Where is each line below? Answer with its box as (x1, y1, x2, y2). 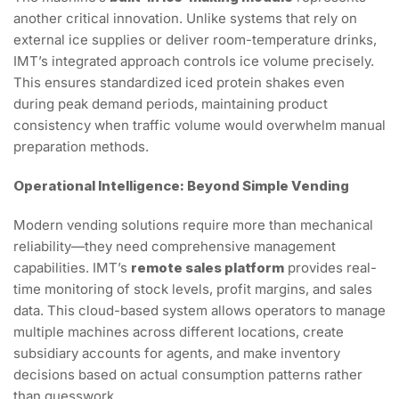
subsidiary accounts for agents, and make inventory (13, 345, 340, 362)
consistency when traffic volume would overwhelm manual (13, 117, 386, 134)
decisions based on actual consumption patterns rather (13, 366, 362, 384)
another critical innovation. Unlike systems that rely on (13, 10, 357, 28)
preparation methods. (13, 138, 149, 156)
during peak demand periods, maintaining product (13, 95, 328, 113)
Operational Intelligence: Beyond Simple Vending (13, 177, 349, 195)
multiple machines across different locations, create (13, 323, 344, 341)
